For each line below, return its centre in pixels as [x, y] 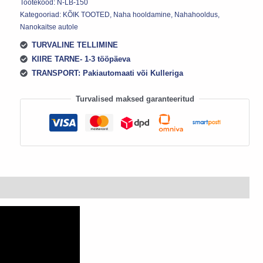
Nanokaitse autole [49, 26]
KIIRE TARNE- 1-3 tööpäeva [81, 59]
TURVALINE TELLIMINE [75, 45]
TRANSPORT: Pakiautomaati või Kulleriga [107, 73]
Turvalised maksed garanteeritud [135, 99]
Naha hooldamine [142, 14]
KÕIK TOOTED [87, 14]
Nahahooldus [196, 14]
